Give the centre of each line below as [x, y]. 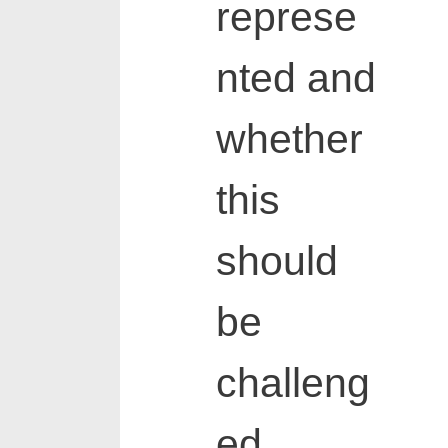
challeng [292, 383]
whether [289, 139]
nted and [295, 78]
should [276, 261]
